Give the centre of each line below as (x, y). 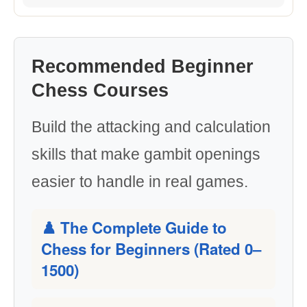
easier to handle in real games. (140, 182)
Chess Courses (100, 90)
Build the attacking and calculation (151, 127)
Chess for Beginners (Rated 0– (151, 249)
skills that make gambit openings (146, 154)
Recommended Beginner (143, 66)
